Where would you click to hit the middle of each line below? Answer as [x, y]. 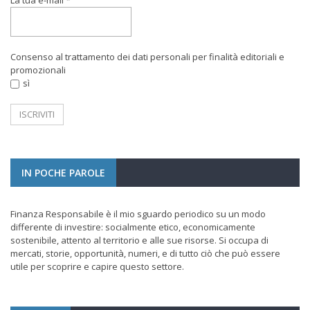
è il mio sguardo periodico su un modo [185, 213]
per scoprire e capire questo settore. [106, 266]
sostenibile [34, 240]
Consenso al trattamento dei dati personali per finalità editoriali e [147, 56]
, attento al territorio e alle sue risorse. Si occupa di [163, 240]
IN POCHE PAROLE [63, 172]
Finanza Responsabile [57, 213]
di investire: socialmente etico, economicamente [154, 227]
